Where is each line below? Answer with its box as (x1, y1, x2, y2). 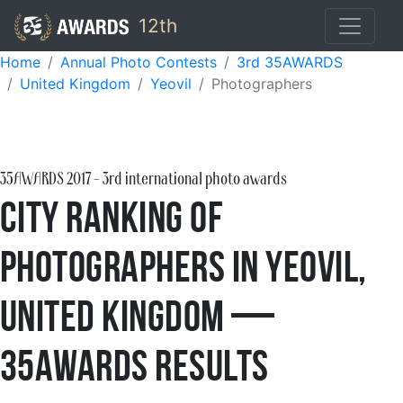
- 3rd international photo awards (91, 169, 287, 190)
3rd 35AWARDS (237, 53, 343, 71)
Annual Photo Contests (60, 53, 217, 71)
